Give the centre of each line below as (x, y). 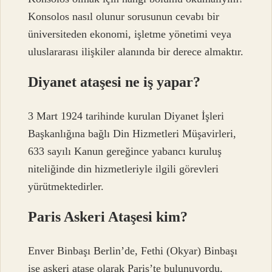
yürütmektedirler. (66, 186)
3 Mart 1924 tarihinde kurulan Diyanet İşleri (126, 116)
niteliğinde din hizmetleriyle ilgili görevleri (124, 168)
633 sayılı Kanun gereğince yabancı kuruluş (125, 151)
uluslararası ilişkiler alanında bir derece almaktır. (136, 51)
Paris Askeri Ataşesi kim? (108, 216)
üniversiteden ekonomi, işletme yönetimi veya (130, 34)
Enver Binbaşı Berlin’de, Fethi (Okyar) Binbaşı (133, 251)
